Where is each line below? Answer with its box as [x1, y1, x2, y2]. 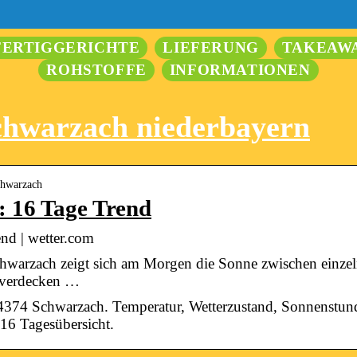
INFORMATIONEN [169, 61, 311, 78]
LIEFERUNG [163, 39, 259, 56]
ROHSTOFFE [46, 61, 147, 78]
